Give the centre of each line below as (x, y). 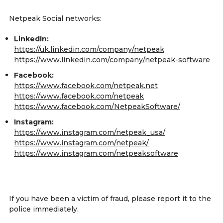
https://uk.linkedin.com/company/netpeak (89, 50)
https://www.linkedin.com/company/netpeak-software (112, 60)
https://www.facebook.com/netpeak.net (86, 86)
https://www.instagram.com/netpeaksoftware (96, 154)
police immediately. (44, 209)
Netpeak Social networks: (55, 19)
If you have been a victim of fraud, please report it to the (110, 199)
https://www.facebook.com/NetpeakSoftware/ (97, 107)
